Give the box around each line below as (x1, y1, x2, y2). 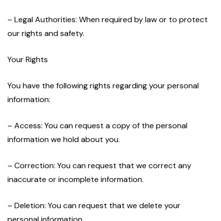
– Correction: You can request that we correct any (7, 160, 191, 171)
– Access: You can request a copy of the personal (7, 120, 187, 131)
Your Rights (7, 54, 48, 65)
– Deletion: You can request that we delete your (7, 200, 181, 211)
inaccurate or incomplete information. (7, 174, 144, 185)
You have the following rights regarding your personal (7, 80, 199, 91)
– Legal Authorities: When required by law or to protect (7, 14, 208, 25)
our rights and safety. (7, 28, 84, 39)
